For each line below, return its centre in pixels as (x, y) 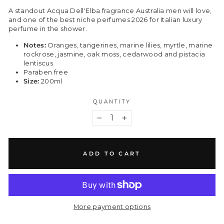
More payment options (112, 206)
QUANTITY (112, 102)
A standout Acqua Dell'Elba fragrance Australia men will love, (110, 11)
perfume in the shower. (48, 29)
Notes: (35, 45)
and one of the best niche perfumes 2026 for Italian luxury (105, 20)
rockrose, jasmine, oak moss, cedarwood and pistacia (114, 54)
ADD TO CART (112, 153)
